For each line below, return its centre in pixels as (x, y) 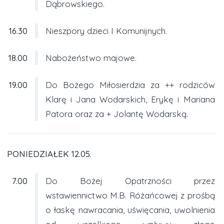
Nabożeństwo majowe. (91, 57)
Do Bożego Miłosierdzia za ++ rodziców (130, 84)
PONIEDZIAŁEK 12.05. (49, 153)
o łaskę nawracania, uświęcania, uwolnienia (130, 209)
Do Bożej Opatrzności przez (130, 180)
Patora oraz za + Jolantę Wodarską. (116, 113)
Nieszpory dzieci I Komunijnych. (106, 30)
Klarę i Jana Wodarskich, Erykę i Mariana (130, 99)
